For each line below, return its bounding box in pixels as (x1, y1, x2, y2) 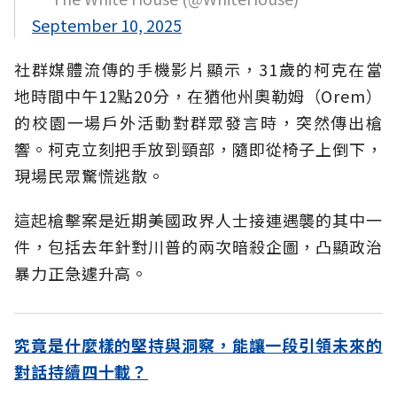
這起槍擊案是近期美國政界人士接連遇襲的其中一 (14, 208, 383, 232)
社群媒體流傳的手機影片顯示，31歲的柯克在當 (14, 58, 383, 82)
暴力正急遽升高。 (14, 261, 149, 285)
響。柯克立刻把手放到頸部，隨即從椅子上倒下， (14, 137, 383, 161)
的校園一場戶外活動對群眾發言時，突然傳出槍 (14, 111, 383, 135)
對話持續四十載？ (14, 360, 149, 384)
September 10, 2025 (32, 13, 182, 37)
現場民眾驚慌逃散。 (14, 164, 166, 188)
